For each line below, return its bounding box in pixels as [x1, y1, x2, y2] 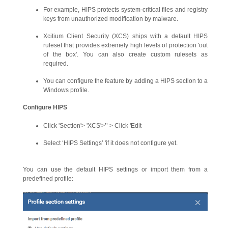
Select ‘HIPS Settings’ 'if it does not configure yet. [43, 139, 179, 147]
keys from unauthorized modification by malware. [43, 15, 180, 22]
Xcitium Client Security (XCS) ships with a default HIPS [43, 33, 208, 40]
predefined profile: [23, 175, 73, 182]
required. [43, 60, 68, 67]
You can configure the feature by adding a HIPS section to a [43, 77, 208, 84]
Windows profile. [43, 87, 89, 94]
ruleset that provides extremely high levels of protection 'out [43, 42, 208, 49]
